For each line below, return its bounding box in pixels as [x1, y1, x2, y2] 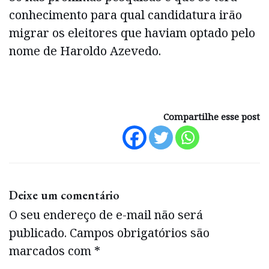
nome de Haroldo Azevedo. [9, 42, 161, 59]
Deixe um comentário [9, 187, 119, 204]
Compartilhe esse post [163, 110, 260, 123]
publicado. [9, 225, 67, 241]
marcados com [9, 243, 94, 259]
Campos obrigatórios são [70, 225, 210, 241]
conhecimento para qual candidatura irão [9, 6, 242, 23]
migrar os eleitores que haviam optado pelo [9, 24, 255, 41]
